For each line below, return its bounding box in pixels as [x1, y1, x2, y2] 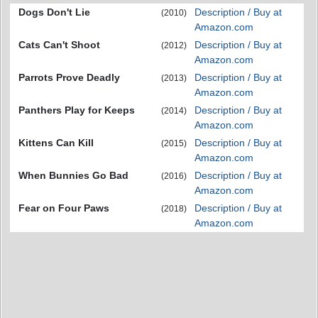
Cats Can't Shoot [18, 39, 100, 50]
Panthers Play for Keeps [18, 104, 135, 116]
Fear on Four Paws [18, 202, 109, 214]
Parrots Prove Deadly [18, 72, 120, 83]
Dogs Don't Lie [18, 6, 90, 18]
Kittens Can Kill [18, 137, 94, 148]
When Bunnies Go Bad [18, 170, 128, 181]
